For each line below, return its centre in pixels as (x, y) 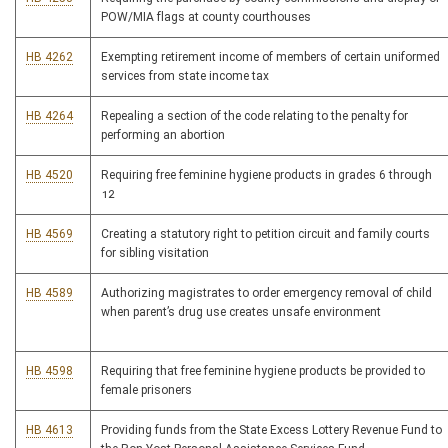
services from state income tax (185, 76)
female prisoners (146, 390)
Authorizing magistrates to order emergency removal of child (266, 293)
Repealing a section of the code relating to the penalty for (254, 116)
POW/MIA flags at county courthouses (206, 17)
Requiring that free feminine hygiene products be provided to (263, 371)
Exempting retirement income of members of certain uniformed (270, 57)
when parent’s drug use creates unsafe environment (241, 312)
